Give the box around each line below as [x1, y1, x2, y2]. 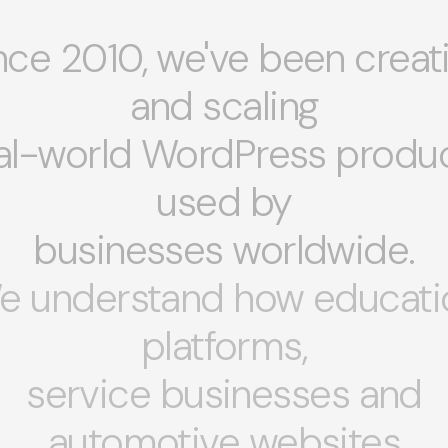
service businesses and [26, 368, 422, 420]
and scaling [129, 80, 319, 132]
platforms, [140, 320, 308, 372]
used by [156, 176, 292, 228]
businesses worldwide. [33, 224, 415, 276]
